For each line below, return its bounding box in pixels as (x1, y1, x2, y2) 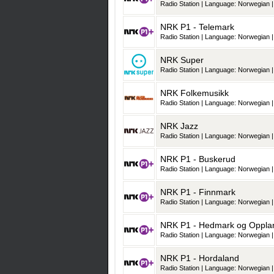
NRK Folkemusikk (160, 88, 229, 98)
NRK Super (160, 55, 204, 65)
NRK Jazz (160, 121, 198, 131)
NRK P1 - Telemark (160, 22, 234, 32)
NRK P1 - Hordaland (160, 253, 239, 264)
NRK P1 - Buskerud (160, 154, 235, 165)
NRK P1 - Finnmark (160, 187, 235, 198)
